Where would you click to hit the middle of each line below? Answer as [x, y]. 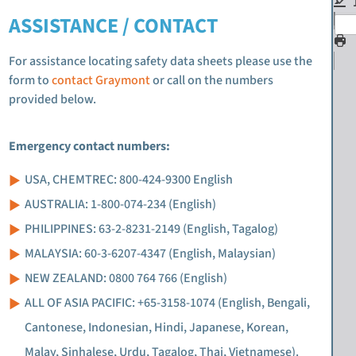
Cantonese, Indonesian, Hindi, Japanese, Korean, [157, 327]
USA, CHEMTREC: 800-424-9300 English [129, 180]
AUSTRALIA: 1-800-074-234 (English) [120, 204]
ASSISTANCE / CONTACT [113, 26]
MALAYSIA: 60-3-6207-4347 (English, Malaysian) [150, 253]
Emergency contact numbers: [89, 146]
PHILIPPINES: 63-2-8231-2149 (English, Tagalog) [151, 229]
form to [30, 80]
